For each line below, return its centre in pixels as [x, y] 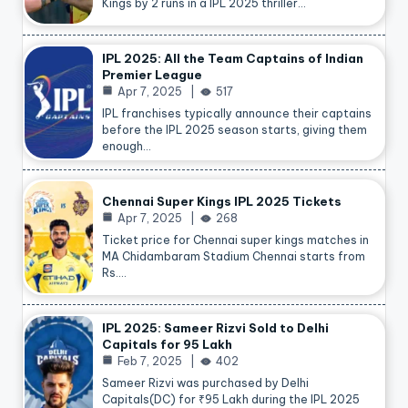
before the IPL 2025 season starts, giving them [235, 129]
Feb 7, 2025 [150, 361]
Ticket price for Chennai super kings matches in [235, 240]
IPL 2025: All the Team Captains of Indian [233, 58]
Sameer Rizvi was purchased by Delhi [205, 382]
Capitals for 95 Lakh [167, 344]
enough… [127, 146]
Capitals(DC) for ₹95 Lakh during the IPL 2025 [231, 399]
